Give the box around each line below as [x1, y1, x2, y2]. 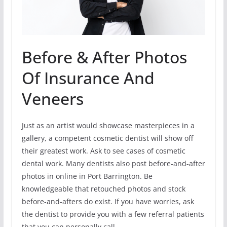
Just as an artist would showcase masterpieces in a [21, 120, 195, 130]
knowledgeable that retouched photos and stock [21, 183, 185, 194]
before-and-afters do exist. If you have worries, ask [21, 196, 194, 206]
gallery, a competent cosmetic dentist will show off [21, 133, 193, 143]
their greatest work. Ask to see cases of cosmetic [21, 145, 185, 156]
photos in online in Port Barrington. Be [21, 171, 153, 181]
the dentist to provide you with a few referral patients [21, 209, 204, 219]
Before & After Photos [21, 46, 187, 68]
